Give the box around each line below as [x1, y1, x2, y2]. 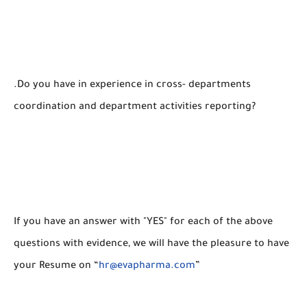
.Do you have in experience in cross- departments [14, 79, 251, 91]
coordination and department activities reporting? [14, 101, 258, 113]
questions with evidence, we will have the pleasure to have [14, 238, 289, 250]
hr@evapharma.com [99, 260, 195, 272]
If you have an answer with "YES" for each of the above [14, 217, 273, 228]
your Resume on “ [14, 260, 99, 272]
